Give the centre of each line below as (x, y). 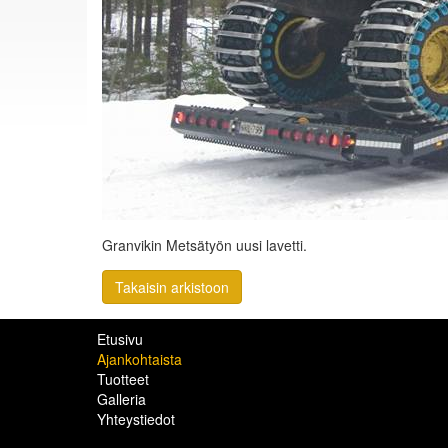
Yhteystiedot (136, 419)
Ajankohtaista (139, 359)
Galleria (121, 399)
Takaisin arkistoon (172, 287)
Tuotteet (123, 379)
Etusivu (120, 339)
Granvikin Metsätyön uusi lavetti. (204, 245)
